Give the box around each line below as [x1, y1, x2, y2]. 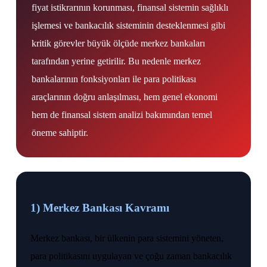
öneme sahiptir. [32, 128, 88, 138]
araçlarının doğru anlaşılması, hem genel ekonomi [32, 92, 218, 102]
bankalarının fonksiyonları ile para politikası [32, 74, 196, 84]
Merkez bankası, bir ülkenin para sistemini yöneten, [30, 233, 223, 244]
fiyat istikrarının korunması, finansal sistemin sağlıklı [32, 2, 228, 13]
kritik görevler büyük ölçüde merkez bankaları [32, 38, 205, 48]
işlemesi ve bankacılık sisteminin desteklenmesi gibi [32, 20, 225, 30]
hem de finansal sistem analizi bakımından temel [32, 110, 212, 120]
